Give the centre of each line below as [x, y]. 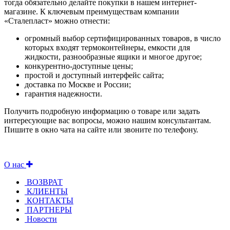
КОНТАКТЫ [49, 201]
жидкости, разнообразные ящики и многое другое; [113, 57]
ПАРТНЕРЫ [48, 210]
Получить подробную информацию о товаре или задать [102, 111]
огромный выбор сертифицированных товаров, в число [123, 39]
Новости [41, 219]
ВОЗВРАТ [44, 182]
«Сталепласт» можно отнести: [57, 21]
